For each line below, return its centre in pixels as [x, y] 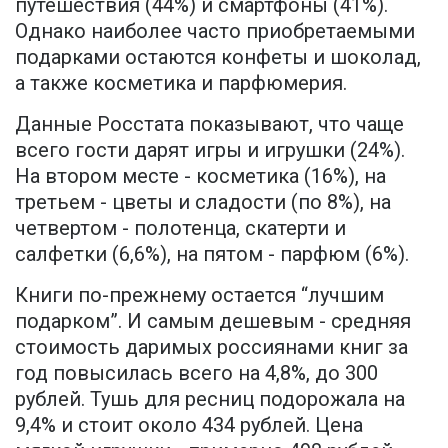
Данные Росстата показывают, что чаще [209, 123]
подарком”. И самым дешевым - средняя [213, 320]
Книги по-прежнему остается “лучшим [199, 294]
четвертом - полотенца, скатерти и [180, 227]
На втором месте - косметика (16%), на [200, 175]
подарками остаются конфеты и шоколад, [218, 56]
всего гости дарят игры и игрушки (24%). [210, 149]
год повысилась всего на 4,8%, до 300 [196, 372]
